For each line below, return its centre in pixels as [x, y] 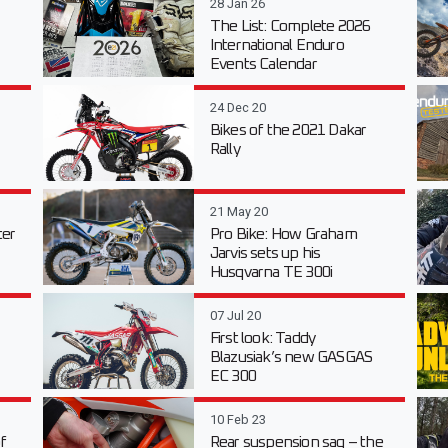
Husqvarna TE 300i [271, 272]
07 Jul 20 [235, 316]
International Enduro [276, 45]
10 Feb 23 [237, 420]
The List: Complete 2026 [290, 26]
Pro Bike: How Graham [283, 234]
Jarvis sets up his [265, 253]
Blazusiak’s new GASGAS [291, 357]
